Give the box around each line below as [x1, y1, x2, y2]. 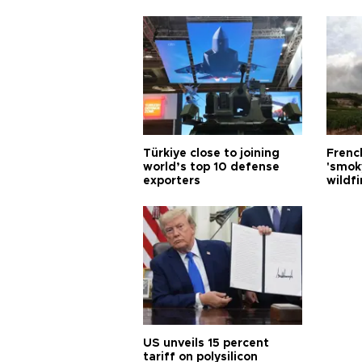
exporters [143, 175, 200, 187]
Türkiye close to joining [143, 148, 280, 159]
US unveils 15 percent [143, 338, 269, 349]
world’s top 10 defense [143, 162, 280, 173]
